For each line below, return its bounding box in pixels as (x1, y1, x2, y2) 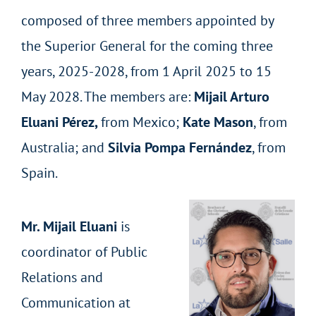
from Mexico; (100, 112, 183, 131)
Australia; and (20, 138, 108, 157)
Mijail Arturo (193, 87, 269, 106)
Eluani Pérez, (20, 112, 101, 131)
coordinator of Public (20, 242, 147, 261)
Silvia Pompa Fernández (107, 138, 252, 157)
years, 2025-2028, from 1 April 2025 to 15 (20, 61, 272, 80)
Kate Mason (182, 112, 253, 131)
